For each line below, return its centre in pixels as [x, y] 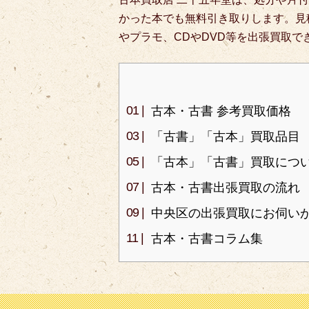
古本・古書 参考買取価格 [221, 111]
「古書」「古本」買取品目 [226, 137]
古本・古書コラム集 [207, 239]
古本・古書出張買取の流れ [226, 188]
